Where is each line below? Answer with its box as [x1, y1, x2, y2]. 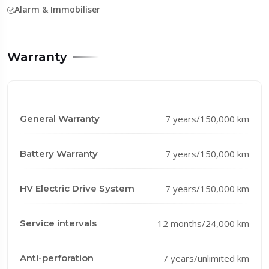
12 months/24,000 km [157, 217, 249, 229]
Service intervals [20, 217, 97, 229]
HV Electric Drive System [20, 182, 134, 194]
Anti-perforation [20, 252, 94, 264]
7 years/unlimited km [163, 252, 249, 264]
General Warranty [20, 112, 100, 124]
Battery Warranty [20, 147, 98, 159]
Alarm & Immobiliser [14, 3, 100, 15]
